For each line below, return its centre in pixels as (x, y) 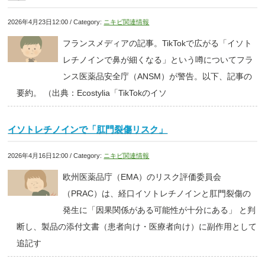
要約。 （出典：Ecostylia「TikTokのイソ (91, 93)
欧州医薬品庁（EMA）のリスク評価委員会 (142, 177)
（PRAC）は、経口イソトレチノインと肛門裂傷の (156, 194)
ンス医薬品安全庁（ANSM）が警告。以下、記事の (157, 77)
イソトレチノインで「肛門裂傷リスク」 (88, 130)
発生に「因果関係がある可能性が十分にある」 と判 (159, 210)
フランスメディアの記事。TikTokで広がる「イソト (157, 43)
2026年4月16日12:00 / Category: (56, 156)
